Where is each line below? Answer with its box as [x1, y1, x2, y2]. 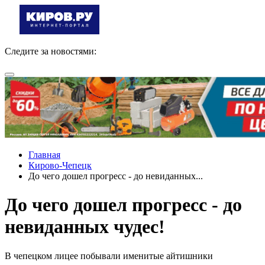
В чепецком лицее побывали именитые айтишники [5, 250, 213, 261]
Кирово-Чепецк [28, 160, 92, 170]
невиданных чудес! [5, 216, 165, 238]
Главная [28, 150, 60, 160]
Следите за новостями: [5, 46, 96, 56]
